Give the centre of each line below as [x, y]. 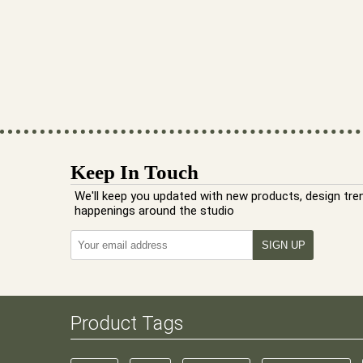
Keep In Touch [135, 172]
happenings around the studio [154, 211]
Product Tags [127, 323]
